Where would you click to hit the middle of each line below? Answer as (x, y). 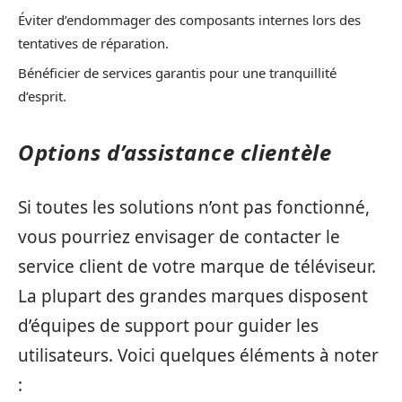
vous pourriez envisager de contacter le (179, 236)
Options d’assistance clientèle (175, 153)
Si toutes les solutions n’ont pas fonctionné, (194, 207)
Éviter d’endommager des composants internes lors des (189, 19)
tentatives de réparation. (93, 43)
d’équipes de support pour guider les (168, 325)
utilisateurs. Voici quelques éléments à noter (198, 355)
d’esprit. (42, 96)
